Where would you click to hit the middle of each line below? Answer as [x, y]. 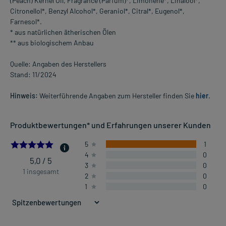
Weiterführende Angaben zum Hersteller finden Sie [117, 96]
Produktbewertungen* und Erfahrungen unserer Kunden [110, 125]
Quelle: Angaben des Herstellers [58, 64]
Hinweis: [24, 96]
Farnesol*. [26, 22]
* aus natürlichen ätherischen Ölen [63, 32]
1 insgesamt [41, 171]
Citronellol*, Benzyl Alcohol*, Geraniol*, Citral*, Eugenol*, [97, 11]
